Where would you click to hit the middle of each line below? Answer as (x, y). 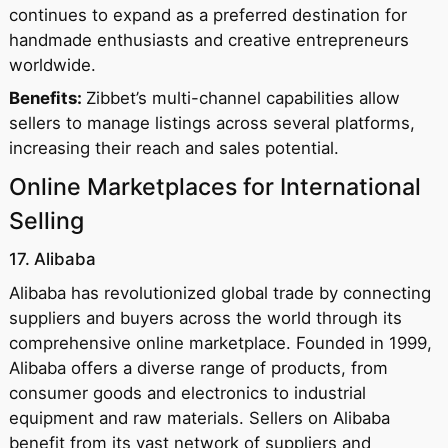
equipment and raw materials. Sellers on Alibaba (199, 418)
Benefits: (47, 98)
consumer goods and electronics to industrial (187, 393)
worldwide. (52, 64)
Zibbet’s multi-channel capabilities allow (242, 98)
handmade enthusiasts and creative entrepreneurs (208, 39)
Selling (46, 221)
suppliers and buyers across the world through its (205, 318)
